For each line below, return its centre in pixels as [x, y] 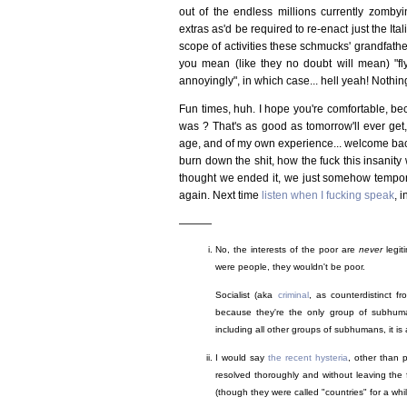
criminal [293, 295]
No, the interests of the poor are [287, 250]
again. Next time [220, 195]
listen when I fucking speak [328, 195]
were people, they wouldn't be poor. [290, 267]
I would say [242, 358]
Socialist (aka [247, 295]
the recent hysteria [308, 358]
